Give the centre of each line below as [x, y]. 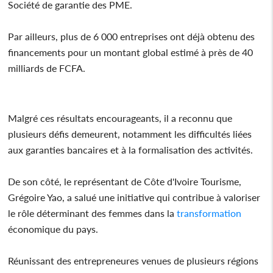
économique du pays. [53, 229]
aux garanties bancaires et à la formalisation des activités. [131, 149]
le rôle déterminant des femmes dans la [91, 213]
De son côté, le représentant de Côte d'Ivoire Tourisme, [125, 181]
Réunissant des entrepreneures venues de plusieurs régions [133, 260]
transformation [208, 213]
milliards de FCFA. [47, 68]
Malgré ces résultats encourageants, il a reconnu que [120, 118]
